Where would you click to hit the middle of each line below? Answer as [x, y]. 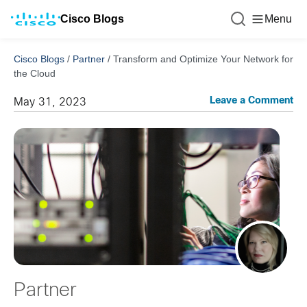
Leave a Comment [251, 101]
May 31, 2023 [50, 102]
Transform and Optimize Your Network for [203, 59]
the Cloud [35, 73]
